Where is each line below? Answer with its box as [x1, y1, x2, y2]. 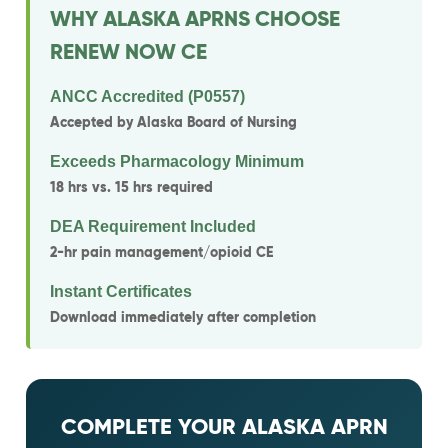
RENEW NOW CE [50, 39, 208, 65]
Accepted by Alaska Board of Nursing [50, 113, 298, 131]
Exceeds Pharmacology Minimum [50, 153, 305, 170]
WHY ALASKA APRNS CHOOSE [50, 6, 341, 32]
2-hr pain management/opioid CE [50, 243, 274, 261]
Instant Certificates [50, 283, 193, 300]
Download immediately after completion [50, 308, 317, 326]
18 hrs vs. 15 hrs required [50, 178, 214, 196]
